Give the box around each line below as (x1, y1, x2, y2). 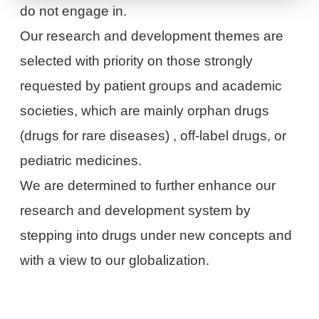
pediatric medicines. (20, 153, 142, 169)
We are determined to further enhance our (20, 178, 276, 194)
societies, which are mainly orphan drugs (20, 103, 270, 119)
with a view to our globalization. (20, 253, 210, 268)
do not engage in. (20, 4, 127, 19)
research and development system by (20, 203, 251, 219)
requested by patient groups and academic (20, 78, 283, 94)
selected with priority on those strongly (20, 53, 253, 69)
